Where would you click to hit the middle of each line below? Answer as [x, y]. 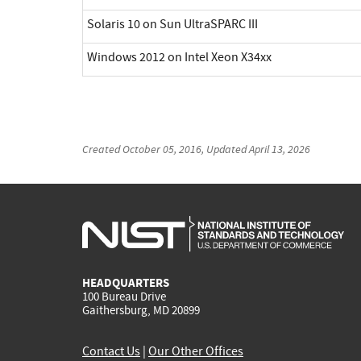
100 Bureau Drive [124, 297]
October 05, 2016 [162, 149]
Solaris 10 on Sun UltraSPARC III [172, 24]
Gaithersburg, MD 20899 [141, 311]
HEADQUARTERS [126, 283]
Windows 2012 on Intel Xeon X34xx [179, 57]
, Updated [225, 149]
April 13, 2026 [280, 149]
